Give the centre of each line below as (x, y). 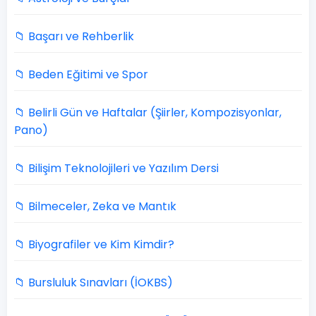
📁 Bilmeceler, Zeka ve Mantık (95, 206)
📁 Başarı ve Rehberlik (74, 36)
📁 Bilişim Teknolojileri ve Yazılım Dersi (116, 168)
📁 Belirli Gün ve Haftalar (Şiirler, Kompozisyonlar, (148, 113)
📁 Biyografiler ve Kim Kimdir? (94, 244)
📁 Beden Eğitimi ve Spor (81, 74)
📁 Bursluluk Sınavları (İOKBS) (93, 282)
